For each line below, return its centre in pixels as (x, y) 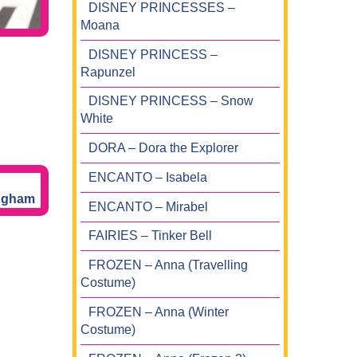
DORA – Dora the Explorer (163, 148)
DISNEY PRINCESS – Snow (171, 101)
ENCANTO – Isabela (148, 177)
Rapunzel (108, 72)
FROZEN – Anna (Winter (159, 312)
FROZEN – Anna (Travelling (168, 265)
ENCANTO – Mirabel (148, 206)
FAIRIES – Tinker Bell (150, 236)
